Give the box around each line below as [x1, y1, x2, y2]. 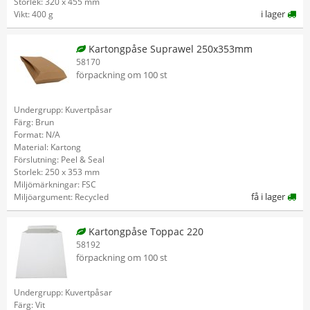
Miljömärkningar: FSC [14, 179, 96, 190]
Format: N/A [14, 129, 60, 140]
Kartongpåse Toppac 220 [86, 225, 203, 238]
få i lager [251, 190, 287, 203]
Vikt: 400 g [14, 8, 53, 20]
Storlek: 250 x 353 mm [14, 166, 100, 178]
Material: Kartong [14, 141, 81, 153]
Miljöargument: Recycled [14, 191, 109, 203]
